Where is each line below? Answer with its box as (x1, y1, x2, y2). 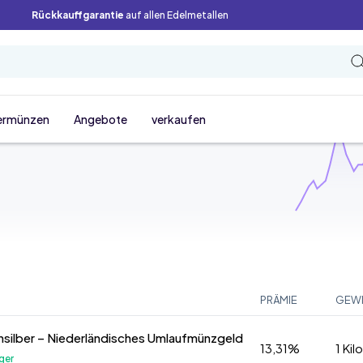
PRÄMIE (259, 293, 297, 306)
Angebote (74, 112, 127, 126)
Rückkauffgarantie (32, 9, 124, 21)
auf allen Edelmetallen (124, 9, 228, 21)
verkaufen (152, 112, 206, 126)
